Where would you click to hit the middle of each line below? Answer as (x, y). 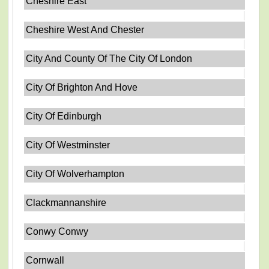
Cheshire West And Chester (85, 29)
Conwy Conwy (57, 231)
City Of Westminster (68, 145)
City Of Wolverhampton (75, 174)
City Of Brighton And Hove (82, 87)
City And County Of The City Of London (109, 58)
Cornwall (45, 260)
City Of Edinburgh (64, 116)
